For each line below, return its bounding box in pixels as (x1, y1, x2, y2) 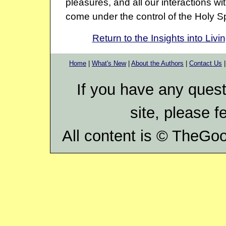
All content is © (62, 127, 172, 145)
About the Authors (131, 59, 184, 67)
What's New (92, 59, 126, 67)
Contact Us (189, 59, 222, 67)
